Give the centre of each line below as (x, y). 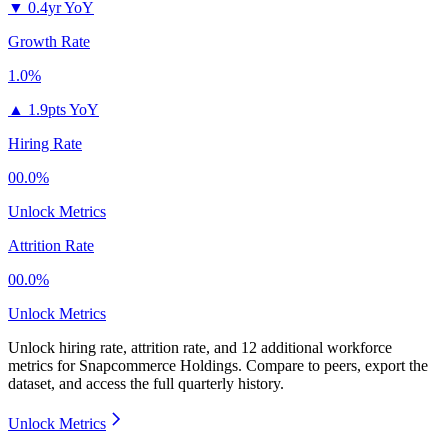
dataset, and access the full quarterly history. (146, 384)
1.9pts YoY (63, 110)
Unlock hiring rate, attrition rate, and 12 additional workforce (200, 348)
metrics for (43, 366)
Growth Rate (49, 42)
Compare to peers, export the (337, 366)
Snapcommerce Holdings (158, 366)
